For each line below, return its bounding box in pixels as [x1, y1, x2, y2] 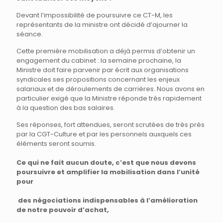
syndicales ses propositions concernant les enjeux [16, 75, 180, 85]
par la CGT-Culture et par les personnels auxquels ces [16, 129, 192, 139]
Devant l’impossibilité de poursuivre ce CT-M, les [16, 10, 173, 20]
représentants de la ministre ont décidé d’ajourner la [16, 20, 188, 30]
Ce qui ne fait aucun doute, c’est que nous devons [16, 158, 196, 168]
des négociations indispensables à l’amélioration [16, 196, 198, 206]
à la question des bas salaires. [16, 103, 115, 113]
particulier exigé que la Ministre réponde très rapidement [16, 94, 202, 104]
